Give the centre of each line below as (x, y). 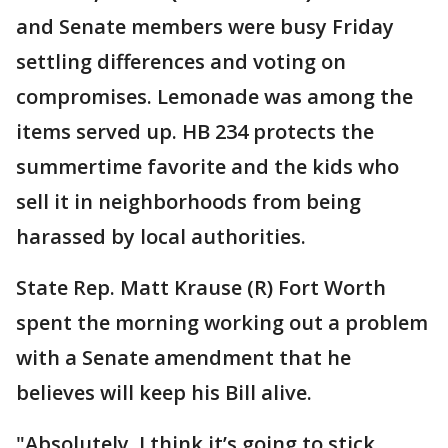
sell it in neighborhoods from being (188, 201)
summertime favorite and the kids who (207, 166)
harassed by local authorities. (161, 236)
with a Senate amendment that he (183, 357)
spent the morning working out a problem (222, 322)
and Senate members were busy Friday (205, 26)
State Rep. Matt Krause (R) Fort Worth (201, 287)
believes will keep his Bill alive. (166, 392)
